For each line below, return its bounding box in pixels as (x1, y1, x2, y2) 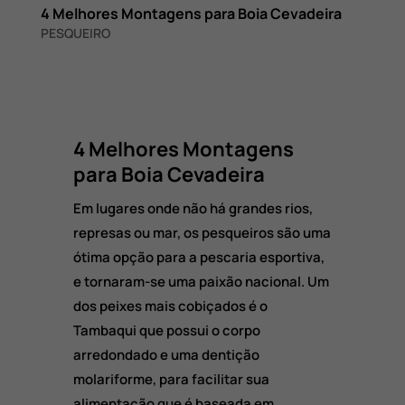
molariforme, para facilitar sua (72, 370, 269, 390)
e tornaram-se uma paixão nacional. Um (72, 272, 329, 292)
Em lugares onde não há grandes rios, (72, 199, 313, 219)
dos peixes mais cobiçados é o (72, 297, 268, 316)
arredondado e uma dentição (72, 345, 259, 365)
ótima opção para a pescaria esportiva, (72, 248, 325, 268)
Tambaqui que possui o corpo (72, 321, 260, 341)
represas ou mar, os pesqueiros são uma (72, 223, 331, 243)
